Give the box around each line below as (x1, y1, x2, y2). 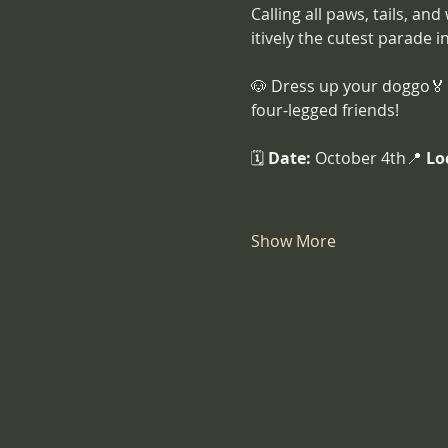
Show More (250, 230, 336, 252)
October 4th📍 (310, 147, 426, 169)
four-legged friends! (250, 99, 399, 121)
